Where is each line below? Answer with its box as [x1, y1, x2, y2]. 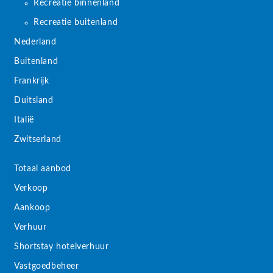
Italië [14, 115, 34, 124]
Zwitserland [14, 135, 62, 144]
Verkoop [14, 183, 48, 193]
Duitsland [14, 96, 54, 105]
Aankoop [14, 203, 51, 212]
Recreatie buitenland [34, 18, 118, 27]
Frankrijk [14, 76, 49, 85]
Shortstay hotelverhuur [14, 242, 109, 251]
